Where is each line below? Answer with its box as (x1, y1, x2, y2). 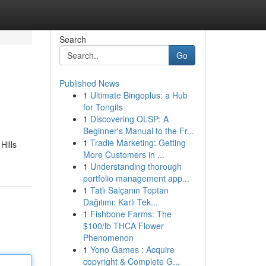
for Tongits (83, 101, 123, 113)
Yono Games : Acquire (90, 243, 175, 255)
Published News (59, 77, 119, 89)
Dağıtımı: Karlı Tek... (83, 196, 158, 208)
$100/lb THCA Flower (83, 220, 164, 232)
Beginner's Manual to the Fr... (83, 125, 194, 137)
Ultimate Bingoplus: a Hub (90, 89, 188, 101)
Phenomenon (83, 232, 134, 243)
